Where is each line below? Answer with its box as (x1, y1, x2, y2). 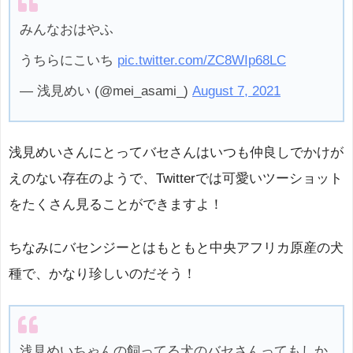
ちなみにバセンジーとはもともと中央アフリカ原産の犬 (9, 240, 344, 256)
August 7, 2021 (192, 83, 281, 98)
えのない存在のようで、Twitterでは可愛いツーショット (9, 171, 343, 187)
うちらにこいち (20, 52, 117, 68)
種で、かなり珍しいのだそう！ (9, 266, 196, 282)
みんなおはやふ (20, 21, 113, 37)
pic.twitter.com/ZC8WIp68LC (117, 52, 286, 68)
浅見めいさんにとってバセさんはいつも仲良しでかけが (9, 145, 344, 161)
